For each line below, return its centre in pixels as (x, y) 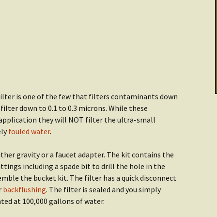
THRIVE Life (30, 30)
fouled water (29, 131)
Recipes (21, 88)
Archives (121, 25)
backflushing (24, 189)
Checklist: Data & (140, 15)
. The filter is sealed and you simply (103, 189)
